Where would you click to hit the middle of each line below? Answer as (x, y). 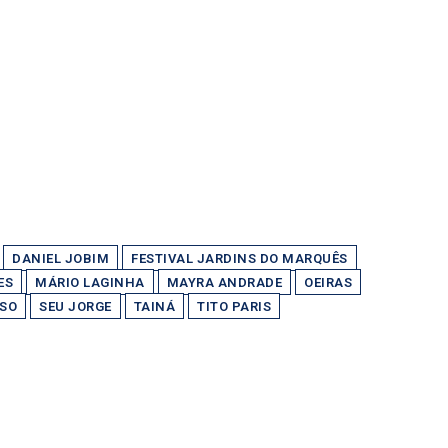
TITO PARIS (234, 306)
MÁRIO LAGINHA (90, 282)
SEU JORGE (75, 306)
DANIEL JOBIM (60, 258)
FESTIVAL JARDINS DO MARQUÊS (239, 258)
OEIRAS (328, 282)
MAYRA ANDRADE (224, 282)
